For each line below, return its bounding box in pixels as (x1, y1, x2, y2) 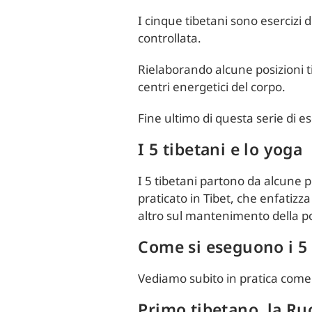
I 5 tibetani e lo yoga (138, 138, 303, 160)
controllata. (138, 30, 202, 46)
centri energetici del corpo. (138, 79, 286, 95)
